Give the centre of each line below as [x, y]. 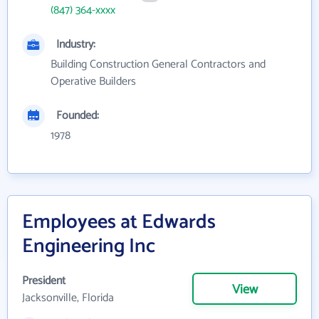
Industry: [76, 45]
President [44, 281]
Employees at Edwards [119, 223]
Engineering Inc [89, 247]
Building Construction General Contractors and [158, 65]
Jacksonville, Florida [68, 298]
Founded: [78, 116]
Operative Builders [93, 82]
